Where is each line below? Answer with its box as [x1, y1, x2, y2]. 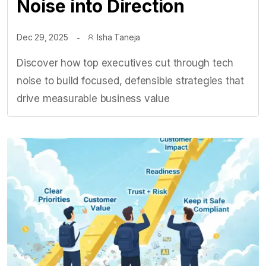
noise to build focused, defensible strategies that [17, 75, 244, 87]
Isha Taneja [97, 32, 141, 42]
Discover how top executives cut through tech [17, 57, 234, 69]
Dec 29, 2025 [17, 32, 68, 42]
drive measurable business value [17, 93, 170, 104]
